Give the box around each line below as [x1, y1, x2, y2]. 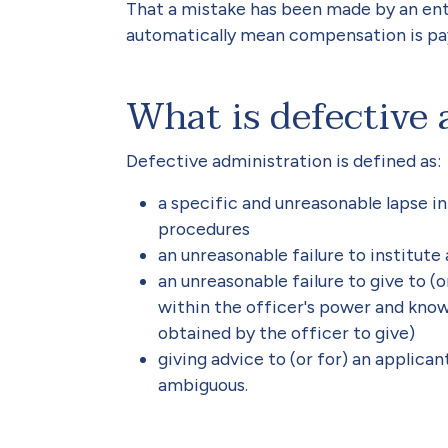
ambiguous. [158, 374, 248, 395]
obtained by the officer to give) [158, 322, 415, 343]
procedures [158, 218, 250, 239]
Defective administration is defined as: [126, 150, 441, 171]
